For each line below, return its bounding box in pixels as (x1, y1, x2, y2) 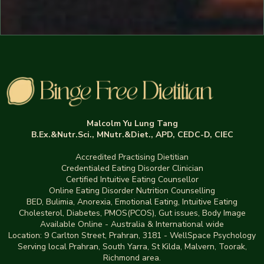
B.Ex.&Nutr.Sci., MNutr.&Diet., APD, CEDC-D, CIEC (31, 128, 233, 140)
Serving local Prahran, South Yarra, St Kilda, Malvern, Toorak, (17, 240, 247, 252)
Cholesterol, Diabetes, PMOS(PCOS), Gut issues (18, 207, 198, 219)
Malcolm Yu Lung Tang (86, 117, 178, 129)
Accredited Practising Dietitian (75, 151, 189, 163)
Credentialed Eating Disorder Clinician (61, 162, 203, 174)
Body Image (202, 207, 246, 219)
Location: (8, 229, 44, 241)
